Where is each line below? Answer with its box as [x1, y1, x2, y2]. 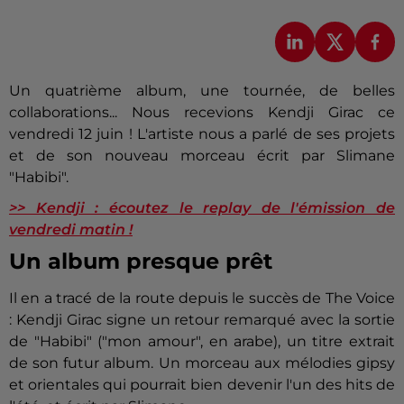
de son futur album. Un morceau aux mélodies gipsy [9, 353, 395, 372]
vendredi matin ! [9, 220, 133, 238]
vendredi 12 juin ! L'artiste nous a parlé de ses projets [9, 124, 395, 142]
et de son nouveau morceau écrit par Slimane [9, 146, 395, 164]
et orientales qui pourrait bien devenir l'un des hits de [9, 375, 395, 393]
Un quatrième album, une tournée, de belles [9, 81, 395, 99]
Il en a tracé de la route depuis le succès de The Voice [9, 289, 395, 307]
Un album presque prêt [9, 247, 272, 274]
